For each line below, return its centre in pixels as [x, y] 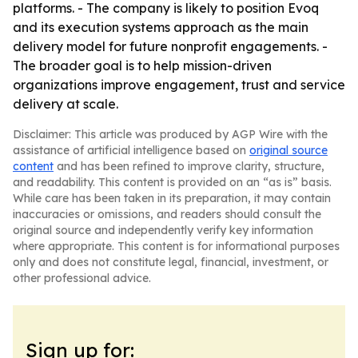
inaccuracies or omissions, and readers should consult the [167, 214]
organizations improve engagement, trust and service [179, 85]
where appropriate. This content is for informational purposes [176, 246]
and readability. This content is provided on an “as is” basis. [172, 182]
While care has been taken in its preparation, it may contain [172, 198]
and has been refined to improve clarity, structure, [189, 166]
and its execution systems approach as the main [161, 27]
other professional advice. [82, 278]
